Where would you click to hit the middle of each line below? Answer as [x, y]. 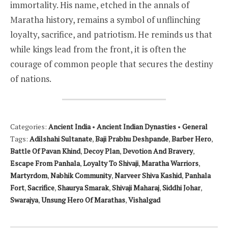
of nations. [31, 78]
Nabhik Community [81, 176]
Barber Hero [191, 139]
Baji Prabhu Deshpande [132, 139]
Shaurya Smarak [83, 188]
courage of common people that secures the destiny [112, 64]
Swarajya [24, 200]
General [195, 127]
